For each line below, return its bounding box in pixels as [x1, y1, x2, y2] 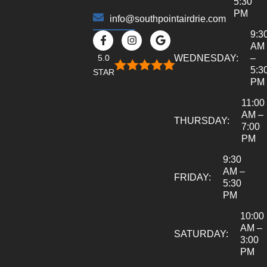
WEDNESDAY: [174, 52, 238, 63]
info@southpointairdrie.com [109, 13, 226, 24]
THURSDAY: [174, 115, 229, 126]
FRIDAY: [174, 172, 211, 182]
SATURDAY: [174, 228, 228, 239]
